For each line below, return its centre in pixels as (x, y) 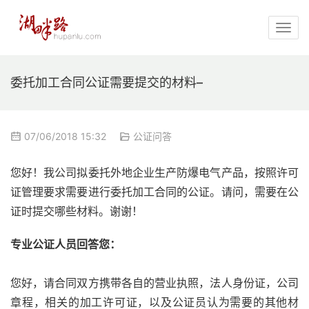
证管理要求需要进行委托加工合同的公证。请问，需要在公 (154, 192)
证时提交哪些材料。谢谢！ (77, 211)
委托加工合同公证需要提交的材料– (107, 82)
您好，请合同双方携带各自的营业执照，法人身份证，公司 (154, 283)
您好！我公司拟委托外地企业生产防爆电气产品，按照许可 (154, 173)
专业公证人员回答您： (66, 245)
